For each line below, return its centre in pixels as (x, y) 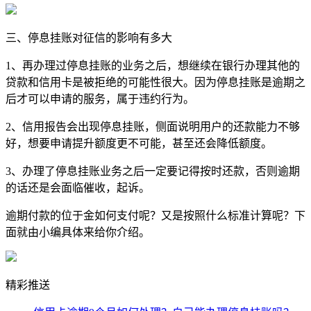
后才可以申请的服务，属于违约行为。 (100, 99)
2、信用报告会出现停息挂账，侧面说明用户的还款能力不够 (153, 126)
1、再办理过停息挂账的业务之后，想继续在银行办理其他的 (153, 65)
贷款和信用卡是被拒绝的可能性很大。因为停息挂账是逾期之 (155, 82)
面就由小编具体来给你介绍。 (78, 232)
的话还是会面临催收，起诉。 (78, 187)
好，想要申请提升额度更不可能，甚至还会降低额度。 (139, 143)
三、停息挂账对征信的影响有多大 (89, 37)
